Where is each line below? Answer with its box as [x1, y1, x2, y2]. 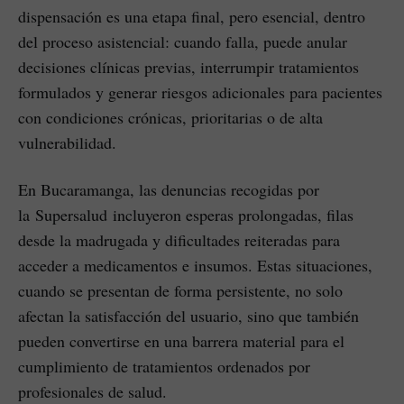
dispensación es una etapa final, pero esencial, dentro [18, 5, 365, 28]
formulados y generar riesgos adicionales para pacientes [18, 81, 382, 104]
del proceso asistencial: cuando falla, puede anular [18, 31, 347, 53]
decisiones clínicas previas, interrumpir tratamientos [18, 56, 359, 78]
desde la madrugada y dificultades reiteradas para [18, 229, 340, 252]
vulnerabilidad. [18, 132, 116, 154]
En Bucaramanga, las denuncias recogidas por [18, 179, 319, 201]
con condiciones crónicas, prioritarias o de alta [18, 106, 323, 129]
